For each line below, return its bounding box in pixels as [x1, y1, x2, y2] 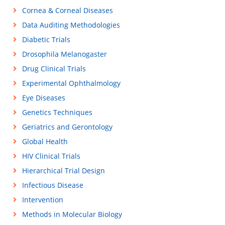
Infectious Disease [22, 180, 83, 190]
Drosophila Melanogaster [22, 49, 107, 59]
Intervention [22, 195, 63, 204]
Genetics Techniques [22, 107, 92, 117]
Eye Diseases [22, 93, 65, 102]
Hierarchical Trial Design [22, 166, 105, 175]
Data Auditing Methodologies [22, 20, 120, 30]
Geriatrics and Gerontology [22, 122, 113, 132]
